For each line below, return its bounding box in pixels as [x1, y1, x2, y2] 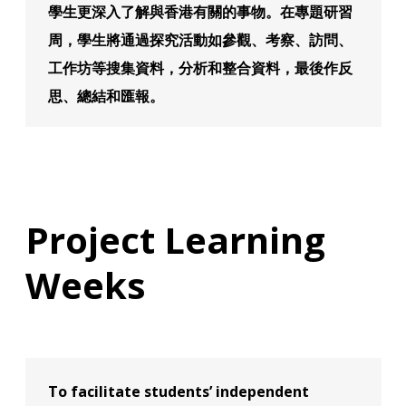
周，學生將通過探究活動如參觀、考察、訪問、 [47, 30, 353, 50]
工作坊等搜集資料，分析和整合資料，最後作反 [47, 58, 353, 78]
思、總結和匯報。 [47, 86, 164, 106]
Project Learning [24, 215, 325, 265]
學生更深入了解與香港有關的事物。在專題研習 [47, 2, 353, 22]
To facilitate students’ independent [47, 382, 309, 401]
